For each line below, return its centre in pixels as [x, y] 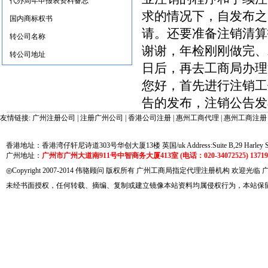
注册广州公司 [102, 118]
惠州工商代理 [197, 118]
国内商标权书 [31, 19]
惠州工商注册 [245, 118]
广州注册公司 [54, 118]
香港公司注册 [150, 118]
